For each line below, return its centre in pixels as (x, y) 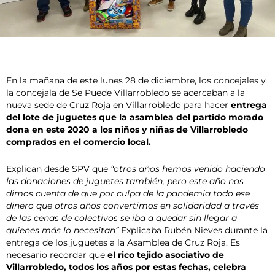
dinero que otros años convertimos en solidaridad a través (133, 206)
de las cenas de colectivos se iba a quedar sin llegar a (122, 218)
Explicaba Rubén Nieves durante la (193, 230)
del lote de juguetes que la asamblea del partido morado (135, 118)
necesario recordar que (57, 255)
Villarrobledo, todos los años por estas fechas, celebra (126, 267)
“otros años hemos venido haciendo (188, 169)
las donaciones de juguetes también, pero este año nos (125, 181)
